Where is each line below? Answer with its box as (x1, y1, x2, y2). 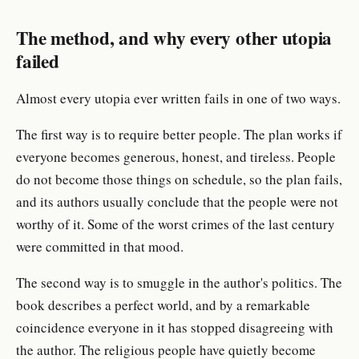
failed (16, 46, 59, 75)
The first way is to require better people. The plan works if (16, 124, 342, 143)
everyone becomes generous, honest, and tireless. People (16, 147, 336, 166)
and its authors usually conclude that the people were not (16, 192, 338, 211)
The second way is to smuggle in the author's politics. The (16, 272, 342, 292)
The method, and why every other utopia (16, 23, 333, 51)
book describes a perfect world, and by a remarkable (16, 295, 310, 314)
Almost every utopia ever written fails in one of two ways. (16, 88, 341, 107)
